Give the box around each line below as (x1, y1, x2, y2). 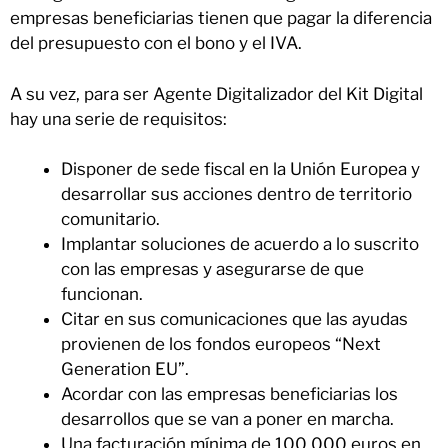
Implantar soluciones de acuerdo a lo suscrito (61, 234, 419, 255)
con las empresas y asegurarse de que (61, 259, 364, 280)
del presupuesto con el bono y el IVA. (10, 33, 306, 54)
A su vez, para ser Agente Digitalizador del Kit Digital (10, 83, 423, 104)
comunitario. (61, 209, 160, 230)
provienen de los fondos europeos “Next (61, 334, 381, 355)
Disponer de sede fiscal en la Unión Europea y (61, 159, 420, 180)
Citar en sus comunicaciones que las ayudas (61, 309, 408, 330)
